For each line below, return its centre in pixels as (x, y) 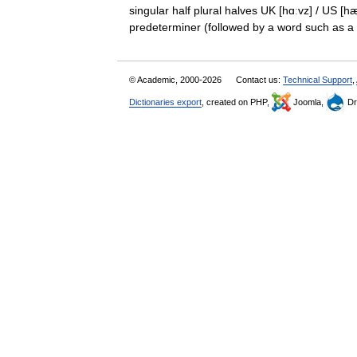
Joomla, (308, 102)
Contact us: (259, 80)
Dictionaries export (165, 102)
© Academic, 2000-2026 (177, 80)
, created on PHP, (237, 102)
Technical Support (318, 80)
